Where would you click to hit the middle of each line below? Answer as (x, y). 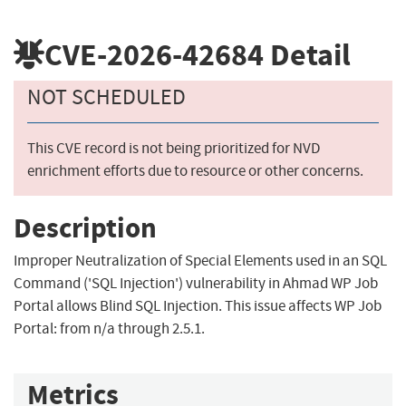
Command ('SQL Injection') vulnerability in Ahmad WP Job (196, 284)
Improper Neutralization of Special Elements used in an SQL (200, 261)
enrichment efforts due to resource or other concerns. (195, 171)
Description (85, 227)
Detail (307, 54)
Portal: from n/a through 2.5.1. (109, 329)
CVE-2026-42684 (154, 54)
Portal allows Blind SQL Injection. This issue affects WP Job (198, 306)
